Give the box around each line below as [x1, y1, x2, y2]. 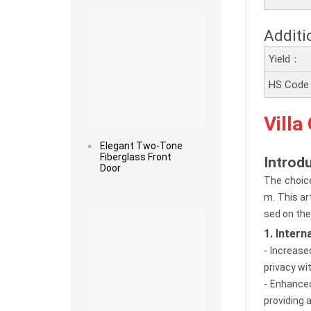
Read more [129, 194, 162, 202]
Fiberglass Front [99, 151, 171, 162]
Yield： [269, 53, 301, 66]
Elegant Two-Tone [99, 140, 183, 151]
